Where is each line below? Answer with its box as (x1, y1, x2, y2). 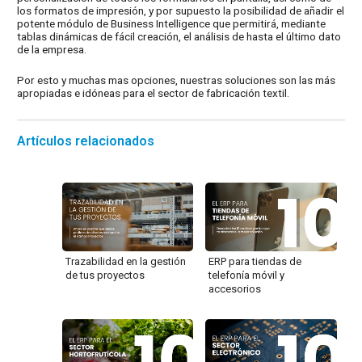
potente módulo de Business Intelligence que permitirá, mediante (17, 16, 326, 30)
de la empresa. (17, 42, 87, 56)
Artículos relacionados (17, 133, 155, 149)
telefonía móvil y (208, 268, 285, 281)
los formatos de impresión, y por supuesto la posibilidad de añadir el (17, 3, 345, 17)
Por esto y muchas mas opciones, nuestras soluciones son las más (17, 73, 336, 86)
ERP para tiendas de (208, 255, 302, 267)
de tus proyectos (65, 268, 145, 281)
